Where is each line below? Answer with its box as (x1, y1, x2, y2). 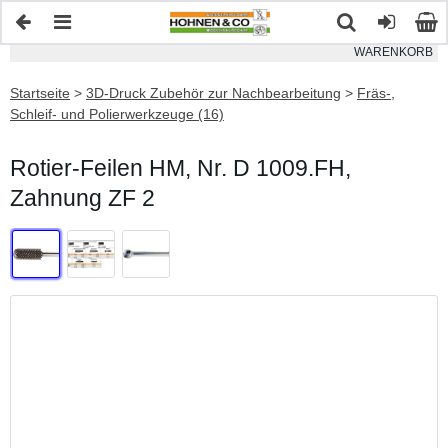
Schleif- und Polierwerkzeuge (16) (10, 106, 224, 122)
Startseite (10, 85, 70, 101)
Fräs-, (357, 85, 395, 101)
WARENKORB (354, 45, 433, 59)
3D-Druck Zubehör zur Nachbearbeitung (86, 85, 341, 101)
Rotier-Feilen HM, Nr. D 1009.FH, (10, 155, 351, 181)
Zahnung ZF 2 (10, 185, 155, 211)
